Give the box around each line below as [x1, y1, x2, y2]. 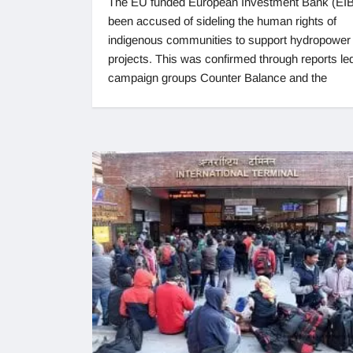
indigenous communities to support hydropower [108, 32, 351, 46]
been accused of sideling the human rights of [108, 13, 336, 28]
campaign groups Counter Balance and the [108, 70, 327, 84]
